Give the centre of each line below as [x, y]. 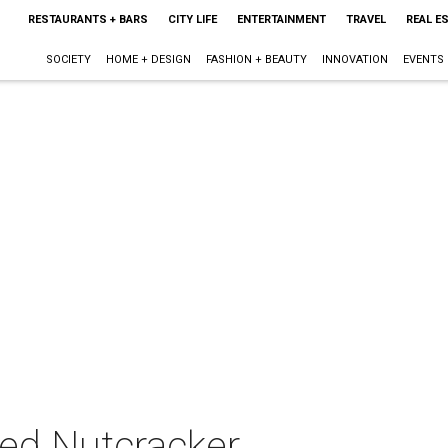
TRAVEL [365, 19]
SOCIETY [68, 59]
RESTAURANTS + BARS [87, 19]
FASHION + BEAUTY [256, 59]
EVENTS [423, 59]
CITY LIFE [192, 19]
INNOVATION [354, 59]
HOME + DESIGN [148, 59]
